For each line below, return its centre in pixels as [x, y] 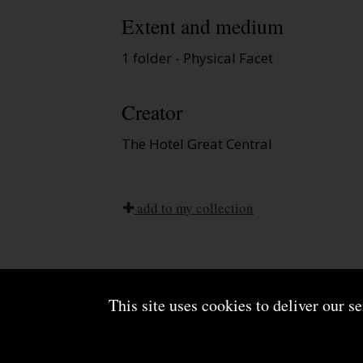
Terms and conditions [255, 320]
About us [147, 320]
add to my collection [194, 208]
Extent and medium [203, 26]
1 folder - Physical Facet [197, 58]
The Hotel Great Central [197, 144]
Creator [152, 112]
